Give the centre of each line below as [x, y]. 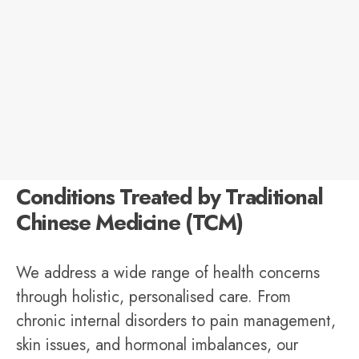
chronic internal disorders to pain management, [176, 321]
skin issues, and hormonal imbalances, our [157, 345]
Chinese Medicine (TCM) [129, 223]
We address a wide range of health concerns [168, 273]
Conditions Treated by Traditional [169, 197]
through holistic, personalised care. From [153, 297]
